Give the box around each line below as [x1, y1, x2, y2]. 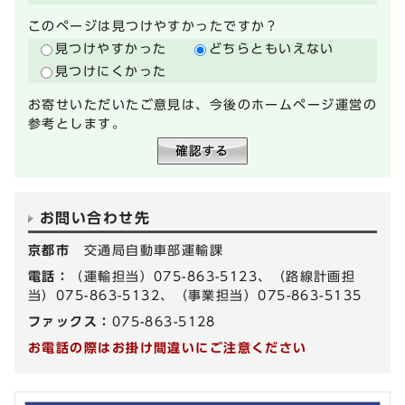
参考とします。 [28, 117, 127, 131]
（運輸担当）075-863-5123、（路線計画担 [70, 269, 356, 284]
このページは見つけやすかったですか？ [28, 19, 279, 33]
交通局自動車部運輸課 [83, 243, 224, 258]
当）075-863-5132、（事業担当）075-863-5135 [28, 288, 363, 303]
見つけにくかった [55, 63, 167, 78]
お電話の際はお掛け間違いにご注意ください [28, 341, 307, 355]
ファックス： [28, 315, 112, 329]
